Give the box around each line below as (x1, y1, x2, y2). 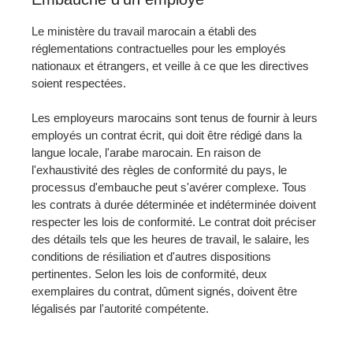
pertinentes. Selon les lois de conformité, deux (32, 266, 267, 281)
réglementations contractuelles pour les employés (32, 41, 286, 55)
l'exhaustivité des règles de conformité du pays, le (32, 162, 287, 176)
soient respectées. (32, 76, 126, 90)
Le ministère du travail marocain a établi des (32, 24, 257, 38)
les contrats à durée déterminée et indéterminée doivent (32, 197, 316, 211)
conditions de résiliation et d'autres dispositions (32, 249, 271, 263)
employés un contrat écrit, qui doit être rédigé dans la (32, 128, 302, 142)
